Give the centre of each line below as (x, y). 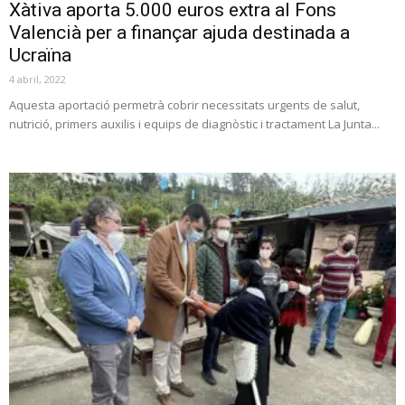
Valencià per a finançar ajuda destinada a (179, 33)
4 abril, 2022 (38, 80)
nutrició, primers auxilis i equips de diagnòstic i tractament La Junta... (194, 124)
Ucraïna (40, 56)
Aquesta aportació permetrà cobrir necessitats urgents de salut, (184, 105)
